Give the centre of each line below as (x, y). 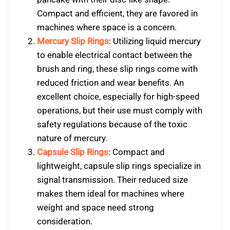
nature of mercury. (72, 138)
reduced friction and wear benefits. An (110, 83)
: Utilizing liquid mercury (155, 41)
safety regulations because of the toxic (112, 124)
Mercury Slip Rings (73, 41)
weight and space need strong (95, 207)
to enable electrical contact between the (114, 55)
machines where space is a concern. (107, 27)
